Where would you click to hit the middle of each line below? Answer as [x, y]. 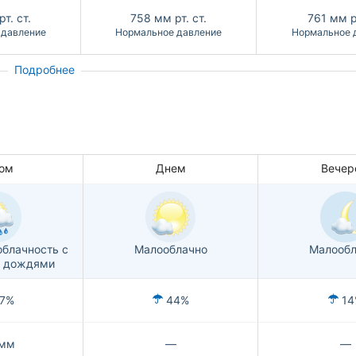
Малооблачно [170, 250]
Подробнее [44, 70]
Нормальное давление [168, 33]
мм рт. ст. [180, 18]
